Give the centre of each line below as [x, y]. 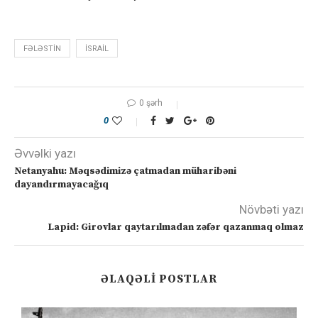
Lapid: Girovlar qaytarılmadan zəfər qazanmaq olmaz [176, 227]
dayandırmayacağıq [61, 185]
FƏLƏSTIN [42, 49]
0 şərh [150, 103]
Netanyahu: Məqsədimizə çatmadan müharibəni [125, 171]
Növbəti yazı [272, 209]
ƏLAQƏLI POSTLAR [159, 279]
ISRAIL [97, 49]
